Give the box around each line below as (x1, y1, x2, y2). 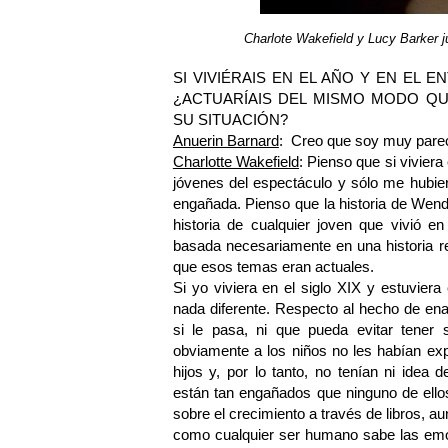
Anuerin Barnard (172, 132, 279, 150)
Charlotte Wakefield (172, 153, 300, 171)
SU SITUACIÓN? (172, 111, 288, 129)
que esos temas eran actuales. (172, 258, 374, 276)
